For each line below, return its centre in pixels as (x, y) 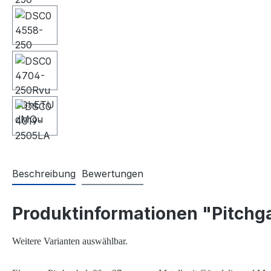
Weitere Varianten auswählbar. (70, 241)
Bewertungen (113, 173)
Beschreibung (44, 173)
